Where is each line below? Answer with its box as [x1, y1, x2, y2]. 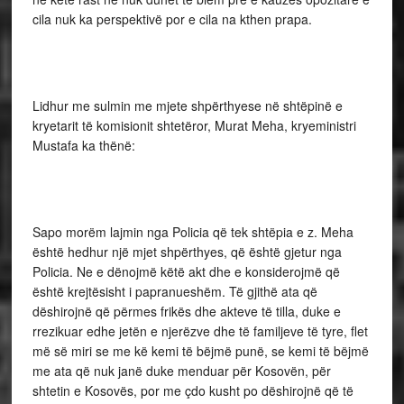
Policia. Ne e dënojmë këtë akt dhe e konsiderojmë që [32, 262, 340, 280]
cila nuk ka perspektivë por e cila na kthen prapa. [32, 10, 312, 28]
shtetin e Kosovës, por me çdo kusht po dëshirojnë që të [32, 381, 353, 399]
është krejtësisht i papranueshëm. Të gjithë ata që [32, 282, 317, 300]
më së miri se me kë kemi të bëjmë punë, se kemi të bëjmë [32, 342, 369, 360]
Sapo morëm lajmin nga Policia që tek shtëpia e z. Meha [32, 223, 353, 241]
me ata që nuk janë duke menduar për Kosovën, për [32, 362, 331, 380]
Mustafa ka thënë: [32, 136, 135, 154]
